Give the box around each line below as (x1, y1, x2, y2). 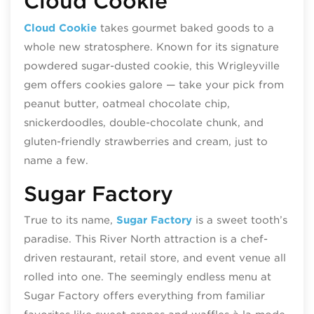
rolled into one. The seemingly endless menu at (23, 271, 271, 284)
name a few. (23, 153, 92, 167)
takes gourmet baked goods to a (96, 21, 274, 34)
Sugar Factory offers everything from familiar (23, 289, 265, 303)
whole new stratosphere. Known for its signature (23, 40, 279, 53)
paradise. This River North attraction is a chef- (23, 233, 268, 246)
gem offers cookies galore (23, 78, 166, 91)
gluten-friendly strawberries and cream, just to (23, 135, 268, 148)
